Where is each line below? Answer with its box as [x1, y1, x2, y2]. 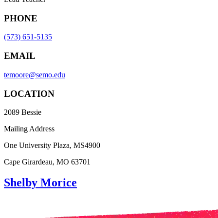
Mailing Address [4, 125, 54, 133]
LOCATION [4, 88, 54, 99]
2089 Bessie [4, 108, 41, 117]
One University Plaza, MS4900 [4, 141, 100, 150]
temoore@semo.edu [4, 70, 65, 79]
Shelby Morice [4, 176, 77, 189]
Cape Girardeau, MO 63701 [4, 158, 91, 166]
